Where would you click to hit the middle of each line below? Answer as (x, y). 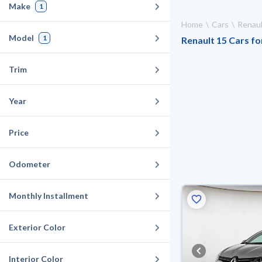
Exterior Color (37, 227)
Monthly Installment (49, 196)
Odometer (30, 164)
